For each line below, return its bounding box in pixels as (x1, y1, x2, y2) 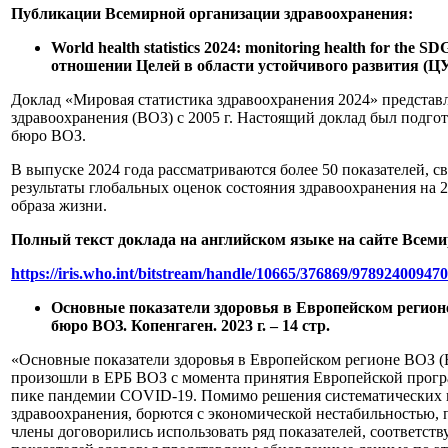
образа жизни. (11, 196, 107, 214)
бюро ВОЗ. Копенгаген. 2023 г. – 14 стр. (51, 316, 330, 334)
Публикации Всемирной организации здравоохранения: (11, 4, 413, 22)
